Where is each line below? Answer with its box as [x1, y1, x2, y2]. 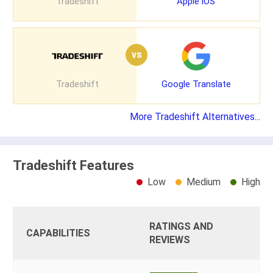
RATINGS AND [149, 221, 213, 233]
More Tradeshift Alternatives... [130, 110, 260, 122]
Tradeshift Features [13, 157, 134, 173]
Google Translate [161, 78, 231, 90]
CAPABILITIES [26, 227, 90, 239]
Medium [186, 176, 221, 188]
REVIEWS [149, 234, 190, 246]
